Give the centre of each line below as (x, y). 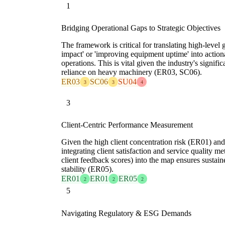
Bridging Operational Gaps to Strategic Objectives (141, 28)
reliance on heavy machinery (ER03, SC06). (132, 72)
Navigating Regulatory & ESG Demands (126, 213)
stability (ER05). (87, 169)
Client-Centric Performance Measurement (127, 125)
